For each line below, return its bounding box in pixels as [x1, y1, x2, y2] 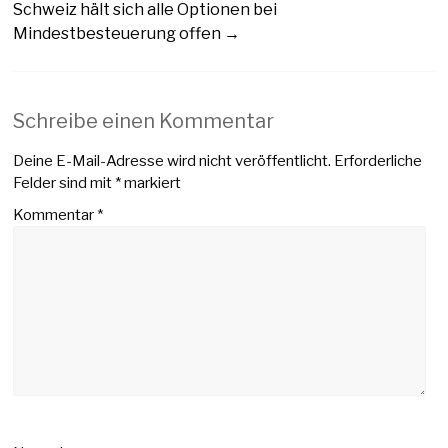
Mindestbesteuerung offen [13, 23, 225, 43]
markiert [121, 173, 182, 192]
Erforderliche [334, 151, 423, 170]
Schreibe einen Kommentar [13, 108, 275, 133]
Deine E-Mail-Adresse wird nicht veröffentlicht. [13, 151, 332, 170]
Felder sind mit [13, 173, 116, 192]
